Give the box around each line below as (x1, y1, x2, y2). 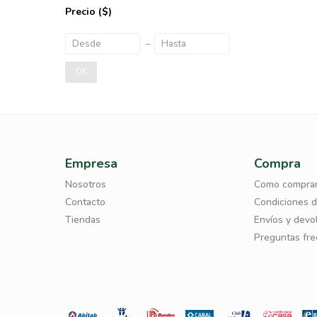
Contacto (65, 195, 105, 209)
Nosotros (65, 178, 106, 191)
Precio (65, 5, 98, 18)
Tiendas (65, 213, 100, 226)
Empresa (65, 155, 117, 172)
